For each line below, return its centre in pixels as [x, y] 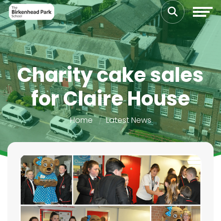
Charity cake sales [110, 75]
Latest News [129, 120]
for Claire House [110, 99]
